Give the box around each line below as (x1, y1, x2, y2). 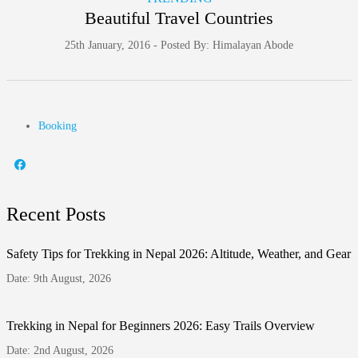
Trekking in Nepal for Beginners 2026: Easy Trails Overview (6, 318, 315, 332)
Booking (38, 119, 77, 132)
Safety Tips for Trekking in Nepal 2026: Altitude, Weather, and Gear (6, 246, 351, 261)
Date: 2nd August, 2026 (6, 344, 113, 356)
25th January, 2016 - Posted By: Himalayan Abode (65, 39, 293, 51)
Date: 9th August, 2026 (6, 272, 111, 284)
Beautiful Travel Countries (85, 8, 273, 28)
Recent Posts (6, 203, 105, 225)
